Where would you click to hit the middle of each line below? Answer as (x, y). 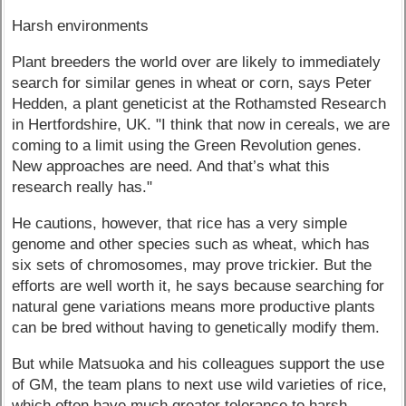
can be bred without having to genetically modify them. (196, 327)
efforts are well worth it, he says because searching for (198, 285)
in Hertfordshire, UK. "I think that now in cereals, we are (201, 125)
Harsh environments (81, 26)
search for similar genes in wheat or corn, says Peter (192, 83)
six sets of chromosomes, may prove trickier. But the (192, 265)
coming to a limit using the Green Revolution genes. (187, 146)
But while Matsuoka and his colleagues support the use (198, 363)
